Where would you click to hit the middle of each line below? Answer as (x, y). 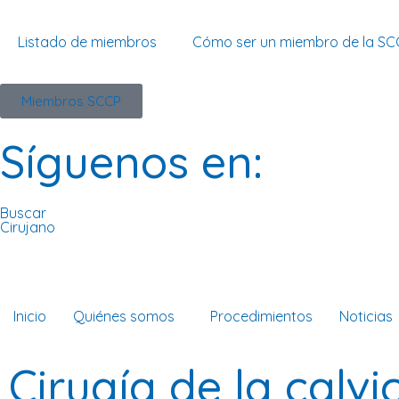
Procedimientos (261, 316)
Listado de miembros (87, 42)
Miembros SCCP (71, 101)
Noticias (366, 316)
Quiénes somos (124, 316)
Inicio (30, 316)
